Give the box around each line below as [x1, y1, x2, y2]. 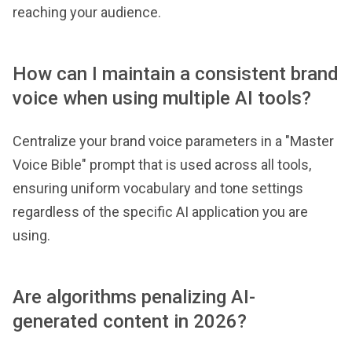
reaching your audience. [13, 3, 161, 20]
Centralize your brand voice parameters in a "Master [13, 132, 334, 149]
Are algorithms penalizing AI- [13, 285, 255, 308]
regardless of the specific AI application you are [13, 203, 308, 220]
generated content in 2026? [13, 310, 247, 332]
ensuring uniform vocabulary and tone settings [13, 179, 303, 196]
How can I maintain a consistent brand [13, 62, 339, 85]
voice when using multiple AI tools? [13, 86, 311, 109]
